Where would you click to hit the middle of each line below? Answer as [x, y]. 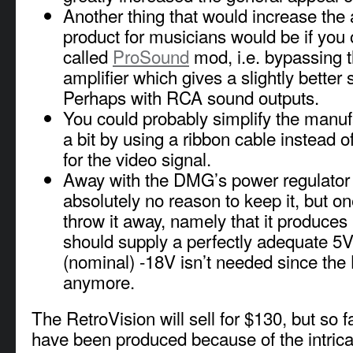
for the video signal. [137, 158]
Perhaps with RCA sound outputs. [191, 97]
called [88, 56]
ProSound [151, 56]
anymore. [99, 281]
